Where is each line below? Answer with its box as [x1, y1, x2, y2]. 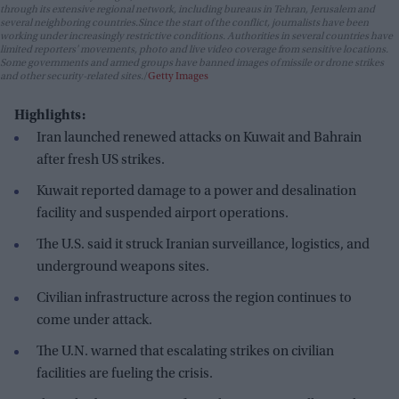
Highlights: [14, 108, 85, 123]
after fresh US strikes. [37, 152, 165, 167]
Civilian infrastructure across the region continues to [37, 290, 352, 305]
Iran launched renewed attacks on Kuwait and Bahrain [37, 130, 362, 145]
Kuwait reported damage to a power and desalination [37, 183, 356, 199]
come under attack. [37, 313, 152, 328]
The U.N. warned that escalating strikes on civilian [37, 344, 334, 359]
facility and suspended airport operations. [37, 206, 289, 221]
